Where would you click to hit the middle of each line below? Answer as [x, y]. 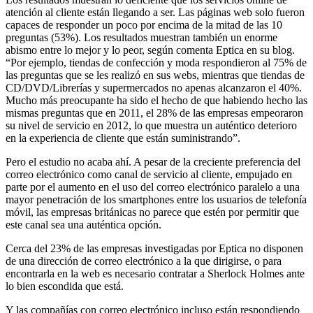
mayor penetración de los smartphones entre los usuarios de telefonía [156, 199]
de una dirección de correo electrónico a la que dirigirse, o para [144, 261]
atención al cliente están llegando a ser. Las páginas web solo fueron [155, 12]
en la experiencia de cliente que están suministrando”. [123, 138]
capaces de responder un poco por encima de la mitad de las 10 [144, 24]
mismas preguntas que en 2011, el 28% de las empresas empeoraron [154, 112]
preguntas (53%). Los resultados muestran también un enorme [141, 37]
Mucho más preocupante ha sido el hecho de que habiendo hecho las [156, 100]
